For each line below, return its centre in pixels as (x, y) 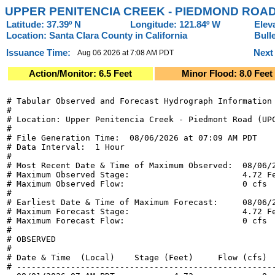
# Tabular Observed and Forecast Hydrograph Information (139, 101)
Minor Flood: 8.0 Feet (227, 74)
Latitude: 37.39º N (44, 25)
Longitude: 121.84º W (175, 25)
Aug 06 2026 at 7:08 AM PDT (126, 53)
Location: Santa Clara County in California (97, 36)
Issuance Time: (38, 53)
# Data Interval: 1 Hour (66, 147)
